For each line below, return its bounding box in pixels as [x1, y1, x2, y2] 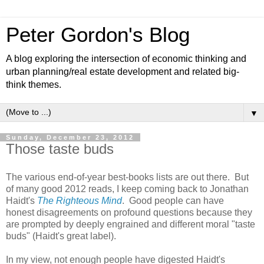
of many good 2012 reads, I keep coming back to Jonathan [6, 183, 249, 194]
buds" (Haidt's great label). [6, 230, 116, 241]
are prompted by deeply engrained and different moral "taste [6, 219, 255, 229]
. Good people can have [122, 195, 224, 206]
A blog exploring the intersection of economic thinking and [6, 54, 246, 64]
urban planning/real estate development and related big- [6, 67, 239, 77]
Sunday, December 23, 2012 [6, 134, 134, 141]
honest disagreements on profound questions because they [6, 207, 252, 217]
